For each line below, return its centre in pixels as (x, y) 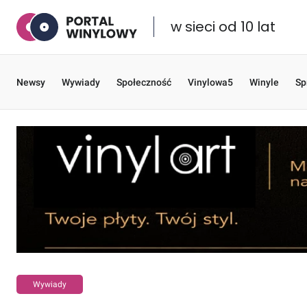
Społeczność (144, 82)
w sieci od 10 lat (223, 27)
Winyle (264, 82)
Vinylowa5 (210, 82)
